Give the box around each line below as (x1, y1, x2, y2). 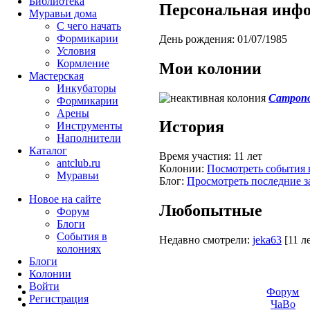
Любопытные (159, 201, 262, 220)
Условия (57, 45, 95, 57)
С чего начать (57, 20, 121, 32)
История (159, 118, 224, 136)
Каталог (29, 145, 67, 156)
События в (57, 230, 107, 242)
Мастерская (29, 70, 84, 82)
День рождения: (159, 33, 235, 45)
